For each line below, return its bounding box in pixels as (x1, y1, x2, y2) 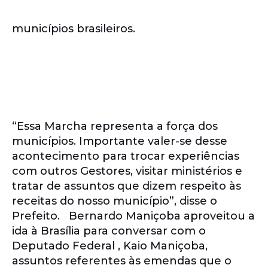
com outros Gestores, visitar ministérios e (12, 165, 242, 178)
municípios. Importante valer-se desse (12, 135, 227, 148)
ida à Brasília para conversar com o (12, 224, 206, 237)
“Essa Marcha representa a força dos (12, 120, 218, 133)
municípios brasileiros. (12, 22, 138, 35)
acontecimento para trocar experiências (12, 150, 239, 163)
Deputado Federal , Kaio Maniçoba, (12, 239, 208, 252)
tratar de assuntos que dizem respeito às (12, 179, 241, 193)
